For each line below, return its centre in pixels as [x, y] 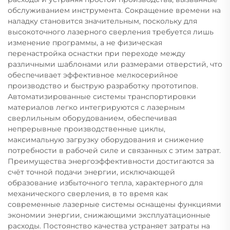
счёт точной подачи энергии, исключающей [91, 172]
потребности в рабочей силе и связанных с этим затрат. [114, 151]
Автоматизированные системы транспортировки [102, 97]
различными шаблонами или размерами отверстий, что [115, 64]
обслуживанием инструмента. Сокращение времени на [114, 11]
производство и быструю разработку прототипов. [103, 86]
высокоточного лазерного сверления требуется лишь [111, 32]
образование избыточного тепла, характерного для [105, 183]
